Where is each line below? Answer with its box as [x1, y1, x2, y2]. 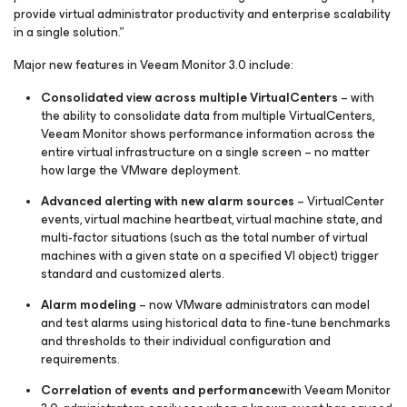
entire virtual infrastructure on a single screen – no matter [41, 142, 370, 163]
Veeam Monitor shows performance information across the [41, 124, 375, 144]
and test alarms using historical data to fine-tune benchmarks [41, 313, 391, 333]
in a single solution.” [14, 22, 124, 43]
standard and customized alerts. [41, 263, 224, 284]
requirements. [41, 349, 120, 370]
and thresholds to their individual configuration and [41, 331, 331, 352]
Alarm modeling [41, 294, 136, 315]
